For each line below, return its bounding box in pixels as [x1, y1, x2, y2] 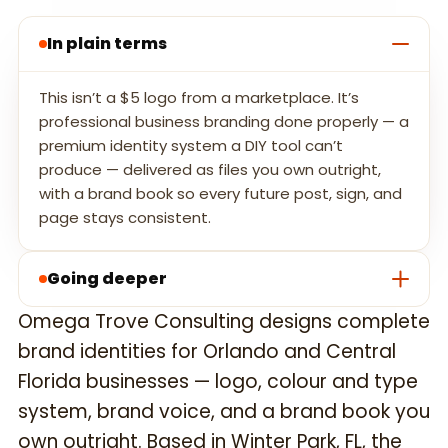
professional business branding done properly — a [39, 111, 409, 133]
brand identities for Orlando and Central [18, 338, 396, 366]
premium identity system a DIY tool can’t [39, 135, 343, 157]
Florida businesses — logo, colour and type [18, 368, 418, 396]
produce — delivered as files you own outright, [39, 159, 381, 181]
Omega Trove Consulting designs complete [18, 308, 430, 336]
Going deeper [47, 267, 167, 291]
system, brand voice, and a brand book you [18, 398, 430, 426]
